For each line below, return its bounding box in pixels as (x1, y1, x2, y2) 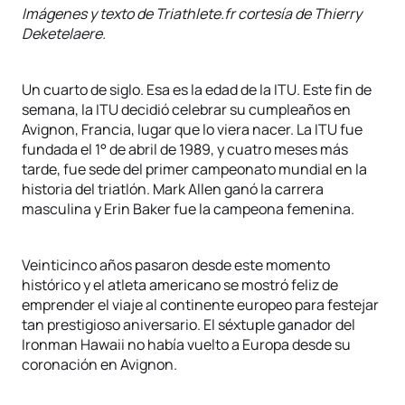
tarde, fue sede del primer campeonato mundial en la (22, 159, 367, 179)
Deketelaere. (22, 24, 106, 43)
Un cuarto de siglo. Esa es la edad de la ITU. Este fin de (22, 80, 372, 99)
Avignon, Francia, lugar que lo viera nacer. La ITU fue (22, 119, 363, 139)
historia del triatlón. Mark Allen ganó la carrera (22, 179, 324, 199)
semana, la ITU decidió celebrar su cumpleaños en (22, 99, 351, 119)
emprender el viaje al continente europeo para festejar (22, 295, 379, 315)
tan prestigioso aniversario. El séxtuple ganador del (22, 315, 355, 334)
